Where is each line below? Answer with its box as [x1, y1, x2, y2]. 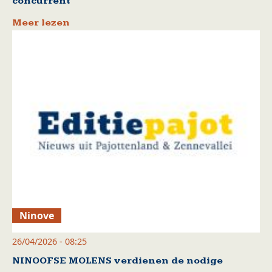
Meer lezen [12, 16, 70, 29]
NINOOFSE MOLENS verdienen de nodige [12, 255, 223, 267]
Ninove [19, 209, 55, 223]
